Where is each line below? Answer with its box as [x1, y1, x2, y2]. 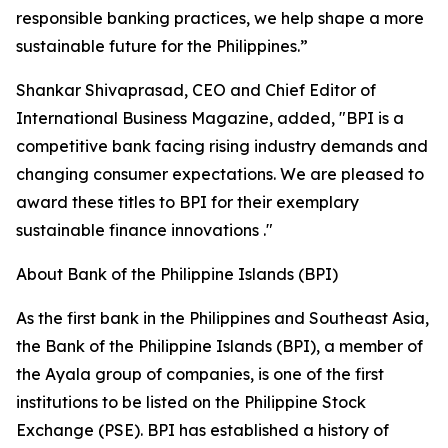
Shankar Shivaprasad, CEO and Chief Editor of [16, 80, 376, 101]
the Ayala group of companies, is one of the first [16, 364, 384, 385]
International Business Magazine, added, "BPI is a [16, 108, 404, 129]
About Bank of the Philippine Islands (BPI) [16, 264, 338, 285]
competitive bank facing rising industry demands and [16, 136, 428, 157]
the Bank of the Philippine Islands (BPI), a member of [16, 336, 423, 357]
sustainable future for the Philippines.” [16, 36, 308, 57]
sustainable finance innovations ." [16, 220, 273, 241]
